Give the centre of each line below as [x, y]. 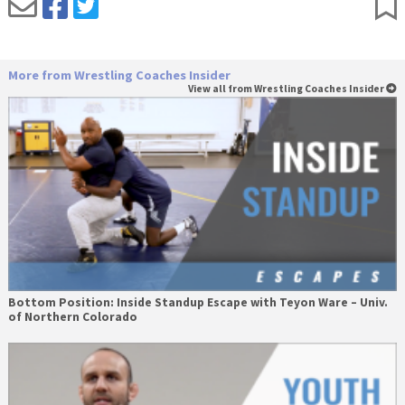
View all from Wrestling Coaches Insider [287, 88]
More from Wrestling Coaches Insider [119, 75]
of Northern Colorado [72, 316]
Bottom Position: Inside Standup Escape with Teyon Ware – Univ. [198, 302]
